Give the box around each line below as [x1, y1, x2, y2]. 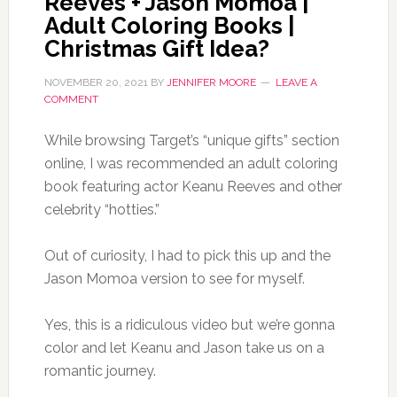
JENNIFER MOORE [166, 76, 256, 89]
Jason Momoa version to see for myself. [43, 270, 305, 287]
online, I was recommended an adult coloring [43, 155, 338, 172]
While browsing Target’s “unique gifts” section [43, 132, 339, 149]
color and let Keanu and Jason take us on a [43, 339, 324, 356]
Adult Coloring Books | [43, 12, 295, 39]
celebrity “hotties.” [43, 201, 160, 218]
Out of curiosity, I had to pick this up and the [43, 247, 331, 264]
